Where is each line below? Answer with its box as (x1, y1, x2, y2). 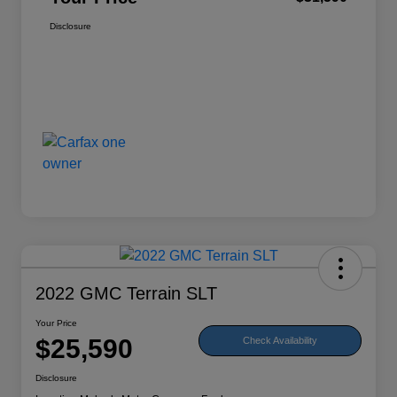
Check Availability (243, 334, 317, 346)
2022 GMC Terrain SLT (35, 284, 217, 304)
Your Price (35, 318, 77, 329)
